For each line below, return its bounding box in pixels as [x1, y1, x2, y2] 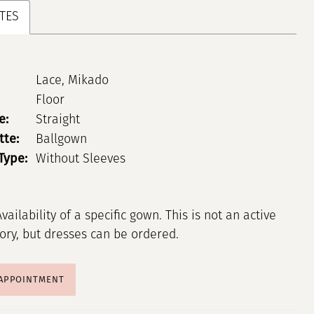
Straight [35, 114, 80, 128]
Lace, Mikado [35, 74, 109, 88]
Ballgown [35, 133, 87, 147]
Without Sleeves [35, 153, 125, 167]
